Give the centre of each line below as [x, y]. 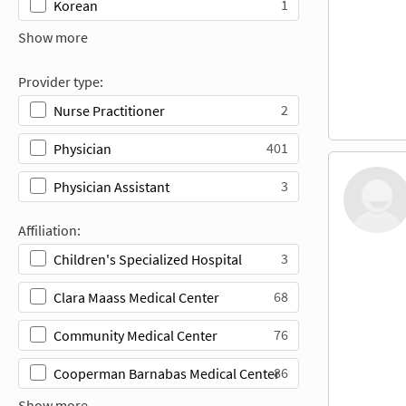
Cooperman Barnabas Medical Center [167, 373]
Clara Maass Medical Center [136, 297]
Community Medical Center [135, 335]
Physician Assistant [111, 186]
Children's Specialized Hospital [148, 259]
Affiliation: [49, 230]
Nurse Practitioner [109, 110]
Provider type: [61, 81]
